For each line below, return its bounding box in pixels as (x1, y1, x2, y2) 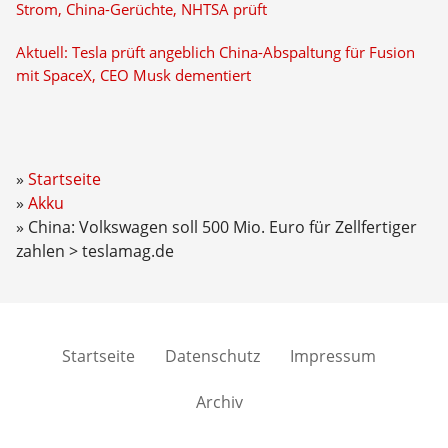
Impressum (290, 345, 376, 367)
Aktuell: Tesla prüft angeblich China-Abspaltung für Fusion (15, 43, 415, 62)
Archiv (195, 391, 243, 413)
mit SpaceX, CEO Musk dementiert (15, 66, 251, 85)
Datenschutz (165, 345, 260, 367)
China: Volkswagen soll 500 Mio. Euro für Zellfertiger (27, 216, 417, 238)
